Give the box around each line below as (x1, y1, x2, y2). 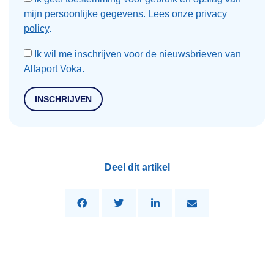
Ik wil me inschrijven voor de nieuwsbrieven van (34, 48, 241, 59)
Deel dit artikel (104, 162, 170, 172)
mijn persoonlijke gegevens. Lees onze (24, 8, 196, 19)
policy (24, 23, 49, 34)
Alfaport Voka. (24, 63, 84, 74)
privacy (196, 8, 227, 19)
